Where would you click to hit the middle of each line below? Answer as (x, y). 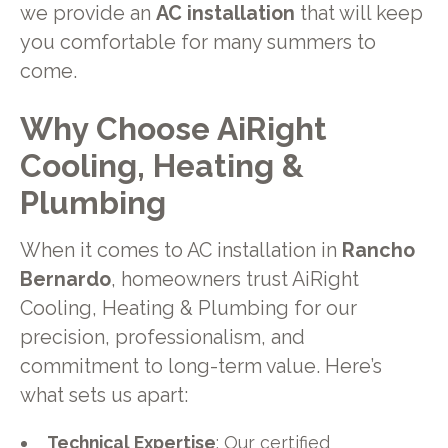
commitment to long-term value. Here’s (200, 367)
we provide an (87, 14)
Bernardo (65, 280)
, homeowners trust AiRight (234, 280)
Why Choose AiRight (173, 128)
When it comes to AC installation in (180, 251)
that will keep (358, 14)
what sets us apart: (103, 396)
